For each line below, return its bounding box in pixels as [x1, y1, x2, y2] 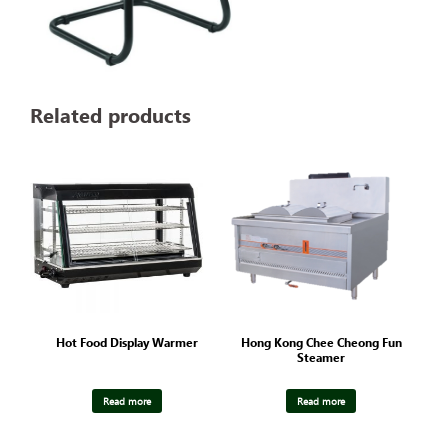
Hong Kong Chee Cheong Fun [240, 334, 402, 350]
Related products [30, 99, 191, 128]
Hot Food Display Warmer [56, 334, 198, 350]
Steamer [297, 349, 345, 365]
